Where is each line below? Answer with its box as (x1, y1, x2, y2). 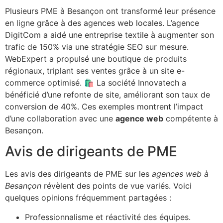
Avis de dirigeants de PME (5, 143, 177, 160)
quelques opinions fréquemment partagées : (5, 193, 171, 203)
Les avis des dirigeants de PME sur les (5, 169, 152, 179)
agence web (115, 113, 163, 123)
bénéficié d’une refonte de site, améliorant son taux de (5, 89, 210, 100)
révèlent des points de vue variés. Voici (41, 181, 192, 191)
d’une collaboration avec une (5, 113, 115, 123)
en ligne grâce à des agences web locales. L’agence (5, 17, 199, 28)
